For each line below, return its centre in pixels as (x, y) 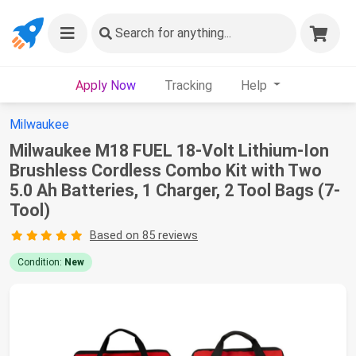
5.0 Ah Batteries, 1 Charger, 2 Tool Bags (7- (175, 190)
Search (135, 33)
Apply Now (105, 85)
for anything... (193, 33)
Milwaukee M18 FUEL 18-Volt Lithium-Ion (169, 151)
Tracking (188, 85)
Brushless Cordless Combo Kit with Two (166, 170)
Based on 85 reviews (143, 235)
